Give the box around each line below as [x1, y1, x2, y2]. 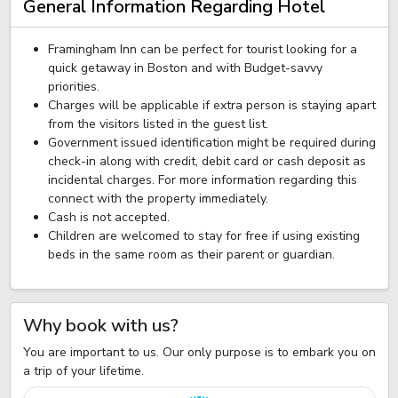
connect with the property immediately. [47, 190, 268, 207]
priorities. [47, 78, 99, 95]
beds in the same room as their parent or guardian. [47, 246, 335, 263]
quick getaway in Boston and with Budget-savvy [47, 60, 322, 76]
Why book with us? [22, 314, 179, 338]
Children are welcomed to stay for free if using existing [47, 227, 360, 244]
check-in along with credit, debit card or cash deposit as [47, 153, 366, 170]
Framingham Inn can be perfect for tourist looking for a [47, 41, 357, 58]
